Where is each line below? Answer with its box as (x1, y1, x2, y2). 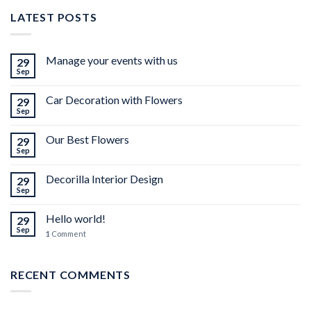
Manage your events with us (46, 53, 178, 67)
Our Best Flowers (46, 132, 129, 146)
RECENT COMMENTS (10, 267, 131, 281)
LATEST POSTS (10, 10, 97, 24)
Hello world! (46, 211, 106, 225)
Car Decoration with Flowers (46, 92, 183, 106)
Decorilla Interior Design (46, 171, 163, 185)
